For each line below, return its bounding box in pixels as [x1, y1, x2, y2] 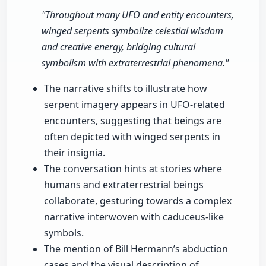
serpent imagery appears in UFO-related [44, 98, 225, 112]
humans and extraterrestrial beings [44, 178, 204, 192]
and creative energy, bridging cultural [42, 40, 195, 54]
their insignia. [44, 146, 105, 160]
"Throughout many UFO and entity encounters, [42, 8, 234, 22]
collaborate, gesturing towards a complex [44, 194, 232, 208]
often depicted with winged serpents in [44, 130, 220, 144]
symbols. [44, 226, 84, 240]
